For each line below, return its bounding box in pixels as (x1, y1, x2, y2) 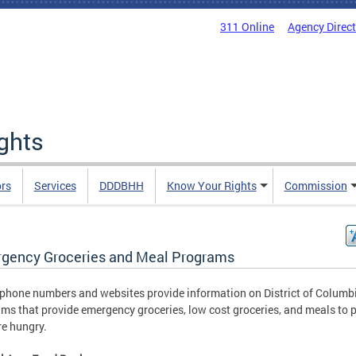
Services (33, 178, 76, 193)
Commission (284, 178, 347, 193)
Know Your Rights (166, 178, 257, 193)
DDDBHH (99, 178, 144, 193)
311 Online (220, 19, 274, 34)
